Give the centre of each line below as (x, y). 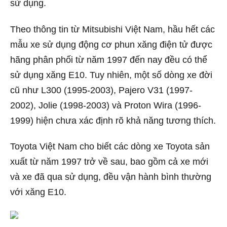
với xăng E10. (38, 192)
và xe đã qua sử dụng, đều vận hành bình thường (111, 177)
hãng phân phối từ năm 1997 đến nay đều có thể (109, 60)
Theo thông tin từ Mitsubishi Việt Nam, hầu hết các (112, 29)
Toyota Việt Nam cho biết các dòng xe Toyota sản (110, 147)
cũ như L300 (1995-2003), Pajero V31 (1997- (101, 90)
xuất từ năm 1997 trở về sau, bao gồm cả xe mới (109, 162)
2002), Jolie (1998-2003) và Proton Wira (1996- (106, 105)
